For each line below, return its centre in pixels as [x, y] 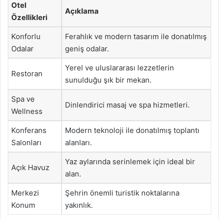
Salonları [26, 142]
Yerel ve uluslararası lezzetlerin [120, 67]
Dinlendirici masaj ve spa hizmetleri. [127, 105]
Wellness [27, 111]
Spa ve [23, 99]
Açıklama [82, 11]
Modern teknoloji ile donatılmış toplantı [132, 130]
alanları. [78, 142]
